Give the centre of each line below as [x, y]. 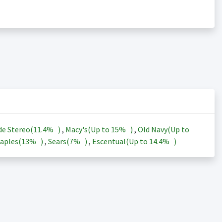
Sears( [58, 141]
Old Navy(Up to [163, 129]
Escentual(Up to [120, 141]
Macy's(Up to [88, 129]
